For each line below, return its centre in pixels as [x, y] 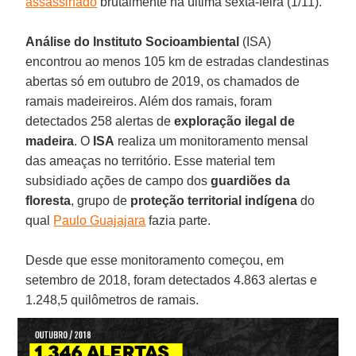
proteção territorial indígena [214, 200]
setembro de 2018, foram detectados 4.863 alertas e [172, 280]
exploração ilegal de [235, 121]
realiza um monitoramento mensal [212, 141]
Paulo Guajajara [100, 220]
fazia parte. [180, 220]
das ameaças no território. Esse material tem [151, 161]
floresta [48, 200]
